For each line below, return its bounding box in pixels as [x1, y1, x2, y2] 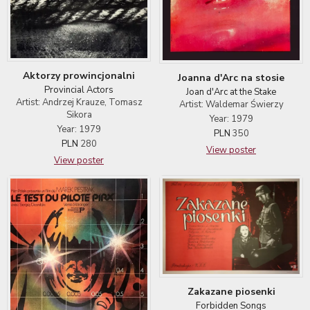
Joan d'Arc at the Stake [186, 86, 276, 99]
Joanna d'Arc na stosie [178, 71, 284, 85]
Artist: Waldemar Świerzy [179, 98, 284, 111]
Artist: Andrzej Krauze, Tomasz [15, 96, 143, 109]
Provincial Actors [44, 84, 113, 97]
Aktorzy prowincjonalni [23, 69, 135, 83]
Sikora [66, 109, 92, 122]
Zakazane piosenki [187, 284, 275, 298]
